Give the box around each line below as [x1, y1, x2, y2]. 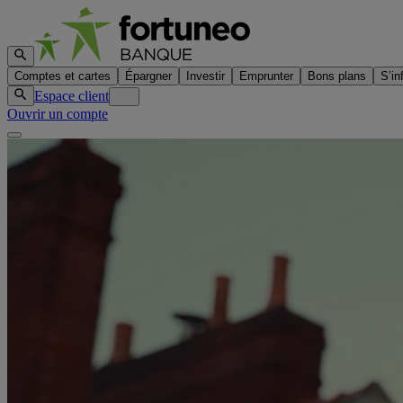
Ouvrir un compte [7, 106, 108, 121]
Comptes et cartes [14, 69, 111, 83]
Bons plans [308, 69, 366, 83]
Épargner [125, 69, 172, 83]
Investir [186, 69, 225, 83]
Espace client [34, 88, 109, 103]
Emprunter [239, 69, 293, 83]
